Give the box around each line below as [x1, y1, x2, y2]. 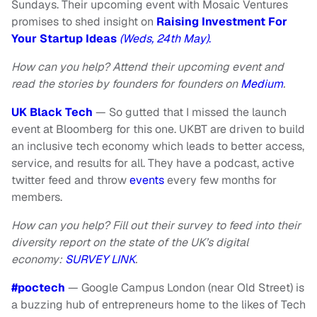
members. [11, 190, 62, 205]
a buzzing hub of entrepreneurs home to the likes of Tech [11, 297, 306, 313]
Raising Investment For [156, 14, 287, 30]
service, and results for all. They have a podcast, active [11, 156, 294, 171]
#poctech [11, 280, 65, 296]
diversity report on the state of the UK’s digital [11, 235, 248, 250]
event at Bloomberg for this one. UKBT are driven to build [11, 122, 305, 137]
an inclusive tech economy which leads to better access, [11, 139, 304, 154]
